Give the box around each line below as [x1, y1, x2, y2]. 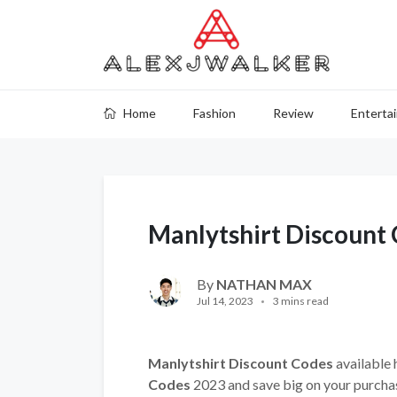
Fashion [193, 105, 236, 121]
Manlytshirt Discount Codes [148, 354, 333, 371]
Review [273, 105, 314, 121]
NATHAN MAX [216, 276, 312, 292]
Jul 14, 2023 [197, 294, 253, 307]
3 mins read [273, 294, 329, 307]
